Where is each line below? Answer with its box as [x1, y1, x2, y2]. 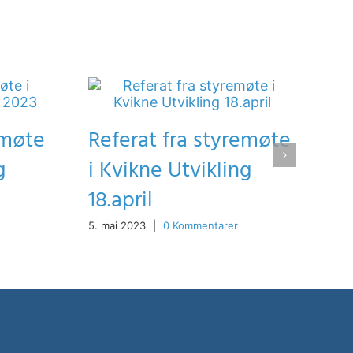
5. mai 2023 [88, 219, 146, 232]
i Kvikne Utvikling [88, 152, 251, 188]
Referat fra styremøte [88, 122, 291, 158]
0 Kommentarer [163, 219, 238, 232]
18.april [88, 182, 153, 218]
